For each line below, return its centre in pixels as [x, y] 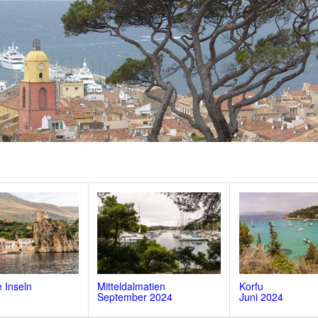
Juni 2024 [261, 297]
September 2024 [135, 297]
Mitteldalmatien [132, 286]
